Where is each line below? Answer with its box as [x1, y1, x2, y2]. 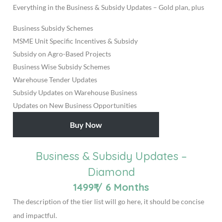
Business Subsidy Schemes [12, 24, 93, 33]
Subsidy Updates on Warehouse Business [12, 88, 137, 97]
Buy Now [70, 119, 103, 129]
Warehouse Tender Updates [12, 75, 97, 84]
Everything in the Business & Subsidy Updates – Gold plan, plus [12, 3, 204, 12]
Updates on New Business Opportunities [12, 101, 137, 110]
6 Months [106, 180, 149, 193]
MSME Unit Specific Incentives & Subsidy [12, 37, 138, 46]
